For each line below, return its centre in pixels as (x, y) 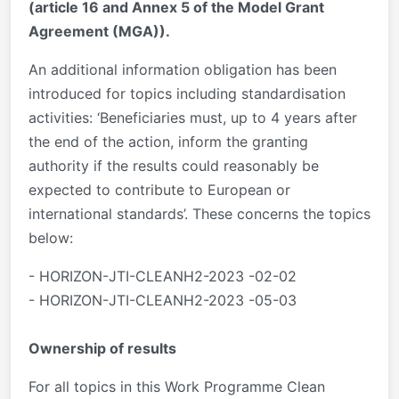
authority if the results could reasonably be (174, 166)
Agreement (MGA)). (99, 32)
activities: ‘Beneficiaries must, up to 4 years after (193, 118)
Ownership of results (102, 349)
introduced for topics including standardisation (187, 94)
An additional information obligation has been (183, 70)
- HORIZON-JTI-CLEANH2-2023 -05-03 (163, 301)
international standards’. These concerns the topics (199, 214)
